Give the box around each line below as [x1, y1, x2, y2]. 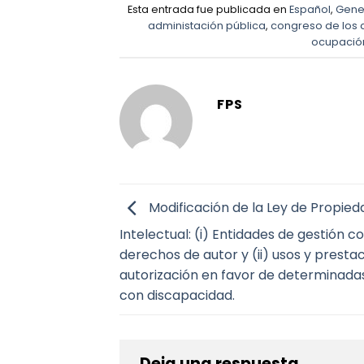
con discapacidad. [119, 286, 235, 305]
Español [288, 2, 331, 17]
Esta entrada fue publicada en [127, 2, 289, 17]
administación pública [148, 19, 266, 33]
